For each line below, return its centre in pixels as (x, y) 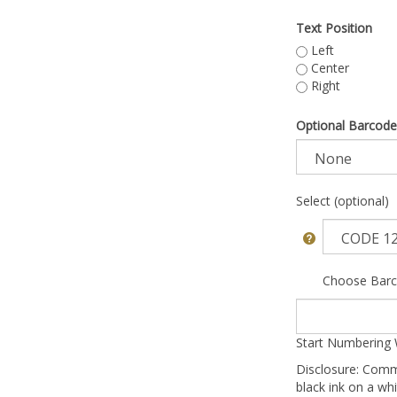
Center (328, 68)
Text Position (334, 28)
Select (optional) (343, 201)
